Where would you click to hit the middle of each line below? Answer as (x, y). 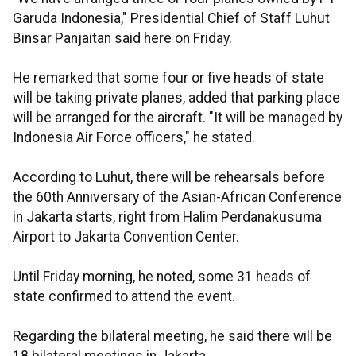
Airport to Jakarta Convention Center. (126, 237)
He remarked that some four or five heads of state (168, 78)
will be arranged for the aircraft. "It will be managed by (178, 118)
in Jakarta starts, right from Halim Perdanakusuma (167, 217)
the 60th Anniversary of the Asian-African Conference (177, 197)
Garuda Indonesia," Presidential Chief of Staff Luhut (171, 18)
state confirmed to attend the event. (124, 296)
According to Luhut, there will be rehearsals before (169, 177)
